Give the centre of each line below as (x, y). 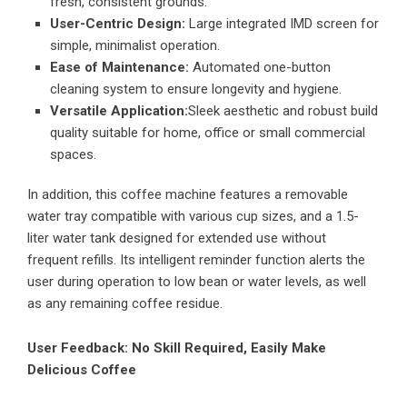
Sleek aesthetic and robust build (283, 111)
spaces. (73, 155)
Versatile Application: (119, 111)
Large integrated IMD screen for (282, 24)
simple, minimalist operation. (135, 46)
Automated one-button (260, 68)
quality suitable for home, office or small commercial (208, 133)
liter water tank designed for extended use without (177, 238)
